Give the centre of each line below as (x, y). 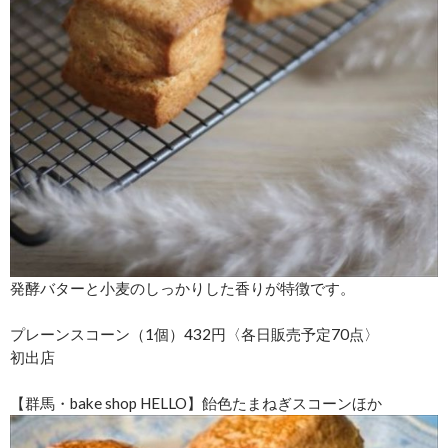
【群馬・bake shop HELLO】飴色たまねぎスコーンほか (196, 403)
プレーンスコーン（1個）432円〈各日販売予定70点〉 (194, 334)
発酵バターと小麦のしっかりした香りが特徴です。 (182, 288)
